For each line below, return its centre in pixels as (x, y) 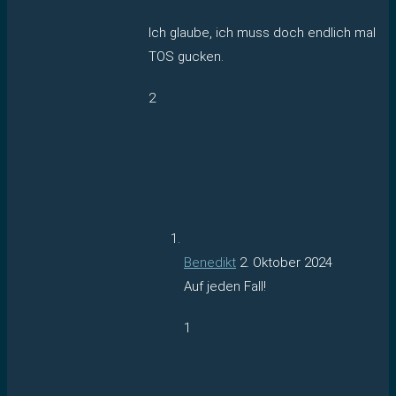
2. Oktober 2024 (286, 262)
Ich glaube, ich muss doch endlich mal (262, 32)
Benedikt (210, 262)
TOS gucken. (186, 56)
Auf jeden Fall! (225, 286)
